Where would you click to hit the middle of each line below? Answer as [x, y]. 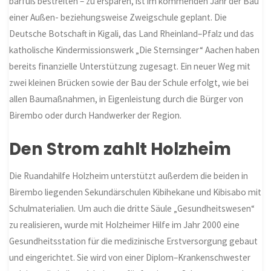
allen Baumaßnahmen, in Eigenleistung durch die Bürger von [126, 99]
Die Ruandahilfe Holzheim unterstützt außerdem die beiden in [129, 176]
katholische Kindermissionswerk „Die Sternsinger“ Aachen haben [135, 50]
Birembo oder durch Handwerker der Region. [96, 115]
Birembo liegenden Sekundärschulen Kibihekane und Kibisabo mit [135, 192]
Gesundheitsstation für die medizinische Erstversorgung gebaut [134, 241]
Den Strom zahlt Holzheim [120, 149]
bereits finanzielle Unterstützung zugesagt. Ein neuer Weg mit [130, 66]
